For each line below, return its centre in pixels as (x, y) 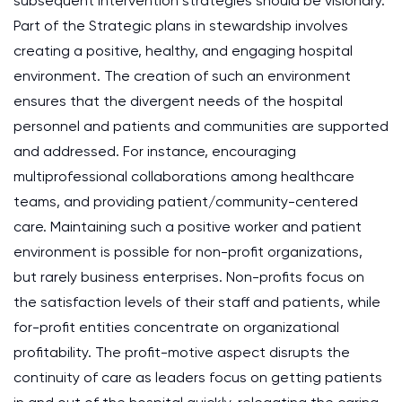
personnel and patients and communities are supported (201, 126)
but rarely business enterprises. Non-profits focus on (189, 277)
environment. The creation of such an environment (182, 76)
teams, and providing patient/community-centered (186, 201)
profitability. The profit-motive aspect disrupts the (182, 352)
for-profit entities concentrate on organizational (176, 327)
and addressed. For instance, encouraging (155, 151)
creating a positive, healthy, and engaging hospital (183, 51)
